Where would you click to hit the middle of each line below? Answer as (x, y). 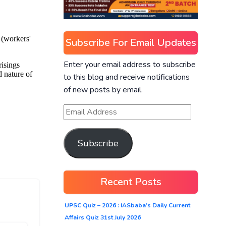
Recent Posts (131, 182)
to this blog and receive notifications (127, 77)
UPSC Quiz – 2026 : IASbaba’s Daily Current (127, 205)
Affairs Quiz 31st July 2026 (103, 217)
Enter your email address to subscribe (130, 64)
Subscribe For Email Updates (131, 42)
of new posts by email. (103, 90)
